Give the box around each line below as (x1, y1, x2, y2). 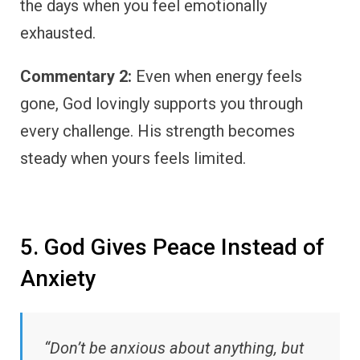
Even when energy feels (132, 67, 302, 87)
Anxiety (20, 265, 96, 292)
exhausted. (20, 23, 96, 43)
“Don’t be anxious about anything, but (44, 337, 304, 358)
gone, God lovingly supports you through (20, 94, 303, 114)
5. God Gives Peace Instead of (20, 234, 325, 261)
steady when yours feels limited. (20, 149, 246, 169)
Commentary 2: (20, 67, 132, 87)
